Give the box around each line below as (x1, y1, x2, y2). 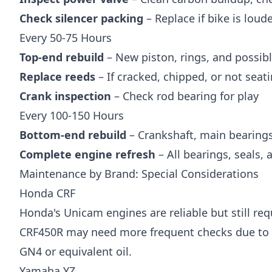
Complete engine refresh (19, 146, 155, 161)
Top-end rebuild (19, 49, 104, 64)
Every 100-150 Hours (19, 107, 124, 123)
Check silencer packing (19, 10, 143, 25)
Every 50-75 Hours (19, 30, 112, 45)
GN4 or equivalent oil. (19, 243, 132, 259)
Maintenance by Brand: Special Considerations (19, 166, 259, 181)
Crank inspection (19, 88, 111, 103)
